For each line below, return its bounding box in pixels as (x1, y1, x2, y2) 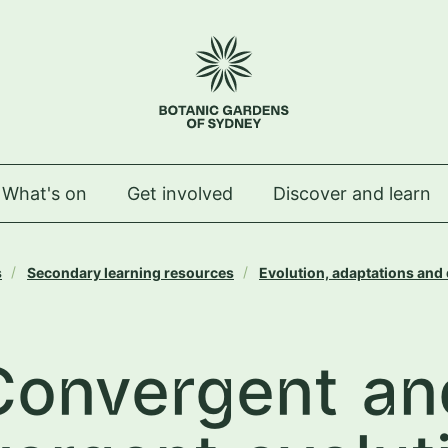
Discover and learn (273, 183, 431, 204)
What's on (2, 183, 87, 204)
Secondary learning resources (27, 264, 234, 281)
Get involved (127, 183, 233, 204)
